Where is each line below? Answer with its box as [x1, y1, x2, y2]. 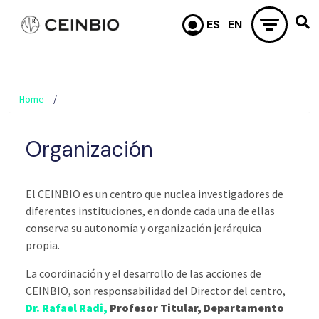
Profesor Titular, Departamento [108, 300, 284, 315]
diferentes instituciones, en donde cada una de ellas [26, 204, 275, 218]
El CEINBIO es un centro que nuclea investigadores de [26, 187, 283, 201]
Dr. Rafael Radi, [26, 300, 108, 315]
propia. [26, 238, 60, 252]
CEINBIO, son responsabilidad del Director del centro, [26, 283, 286, 298]
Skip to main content [158, 4, 262, 18]
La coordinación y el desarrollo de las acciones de [26, 266, 261, 281]
